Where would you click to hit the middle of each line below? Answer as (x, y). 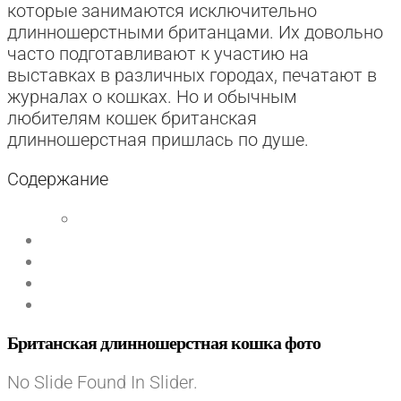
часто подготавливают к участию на (158, 53)
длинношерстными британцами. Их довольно (195, 32)
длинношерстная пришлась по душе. (158, 139)
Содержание (58, 179)
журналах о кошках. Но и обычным (152, 96)
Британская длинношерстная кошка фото (164, 342)
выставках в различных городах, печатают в (192, 75)
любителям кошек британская (132, 118)
